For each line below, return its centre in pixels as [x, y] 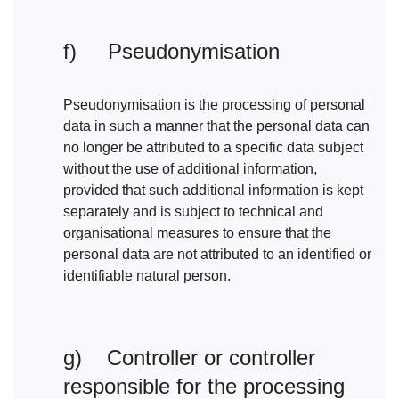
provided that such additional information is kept [213, 191]
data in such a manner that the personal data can [216, 126]
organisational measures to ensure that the [197, 233]
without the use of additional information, [190, 169]
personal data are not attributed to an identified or [217, 255]
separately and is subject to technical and [193, 212]
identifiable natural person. [147, 276]
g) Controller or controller [189, 358]
